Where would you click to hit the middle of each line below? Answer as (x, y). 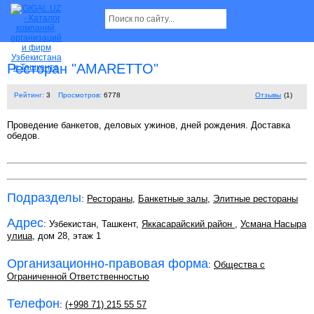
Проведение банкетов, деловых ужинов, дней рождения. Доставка (149, 125)
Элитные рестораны (255, 199)
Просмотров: (80, 95)
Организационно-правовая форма (108, 263)
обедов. (23, 136)
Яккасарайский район (188, 224)
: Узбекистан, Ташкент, (93, 224)
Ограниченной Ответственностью (78, 276)
